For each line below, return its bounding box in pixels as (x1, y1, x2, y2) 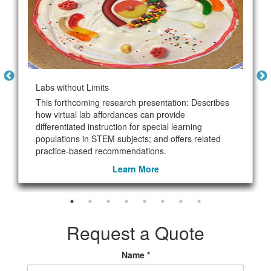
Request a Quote (67, 219, 204, 246)
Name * (121, 248, 150, 261)
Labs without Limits (35, 80, 109, 93)
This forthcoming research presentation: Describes (35, 96, 229, 108)
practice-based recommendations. (35, 145, 166, 157)
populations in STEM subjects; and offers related (35, 132, 221, 145)
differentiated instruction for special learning (35, 120, 202, 132)
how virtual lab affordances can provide (35, 108, 185, 120)
